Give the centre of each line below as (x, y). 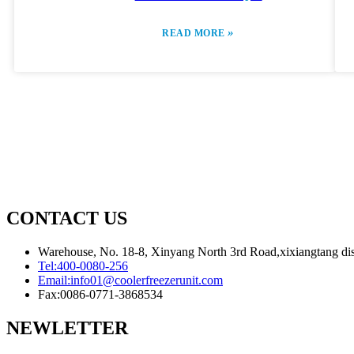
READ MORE (195, 33)
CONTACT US (67, 218)
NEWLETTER (67, 328)
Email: (54, 280)
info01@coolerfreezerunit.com (147, 280)
